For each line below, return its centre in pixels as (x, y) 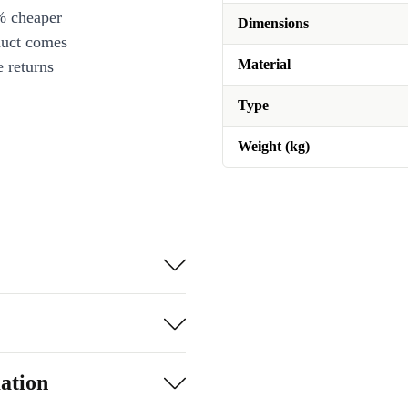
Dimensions (273, 23)
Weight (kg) (274, 146)
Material (264, 64)
